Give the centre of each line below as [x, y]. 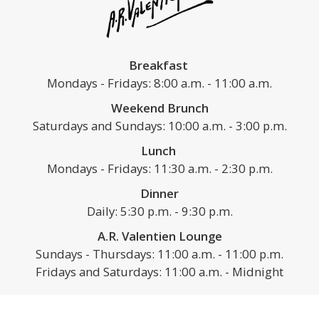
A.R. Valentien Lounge [159, 236]
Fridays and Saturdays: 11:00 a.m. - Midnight [159, 272]
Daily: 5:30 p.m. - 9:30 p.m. [159, 211]
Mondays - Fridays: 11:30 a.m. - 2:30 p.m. [159, 169]
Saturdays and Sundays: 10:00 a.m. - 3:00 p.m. [159, 126]
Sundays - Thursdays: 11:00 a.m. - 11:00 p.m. [159, 254]
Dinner [159, 194]
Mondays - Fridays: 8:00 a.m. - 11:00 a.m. [159, 83]
